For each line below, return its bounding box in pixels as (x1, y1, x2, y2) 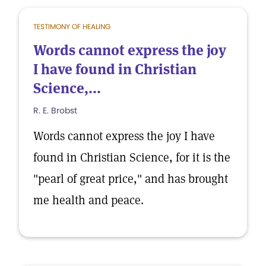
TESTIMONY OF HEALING (33, 21, 110, 31)
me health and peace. (33, 192, 144, 208)
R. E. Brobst (33, 104, 77, 116)
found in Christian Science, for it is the (33, 150, 230, 165)
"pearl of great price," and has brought (33, 171, 228, 186)
